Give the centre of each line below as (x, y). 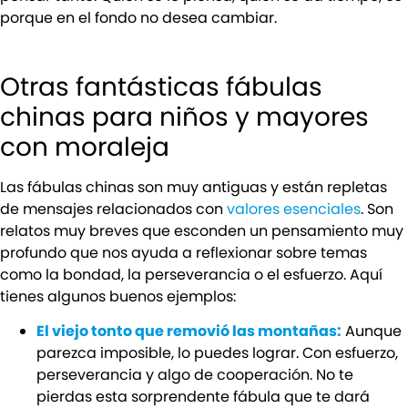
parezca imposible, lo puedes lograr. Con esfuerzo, (217, 353)
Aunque (372, 331)
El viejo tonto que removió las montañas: (189, 331)
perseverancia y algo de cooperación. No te (195, 375)
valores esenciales (294, 209)
